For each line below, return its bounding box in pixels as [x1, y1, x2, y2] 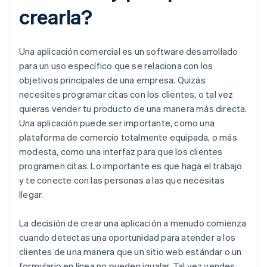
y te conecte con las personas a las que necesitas [19, 174, 225, 187]
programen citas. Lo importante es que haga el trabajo [19, 160, 243, 172]
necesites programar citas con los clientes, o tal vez [19, 88, 234, 101]
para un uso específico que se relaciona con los [19, 60, 213, 72]
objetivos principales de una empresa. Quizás [19, 74, 206, 86]
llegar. [19, 188, 44, 201]
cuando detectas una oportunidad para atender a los [19, 231, 236, 244]
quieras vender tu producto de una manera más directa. [19, 103, 247, 115]
